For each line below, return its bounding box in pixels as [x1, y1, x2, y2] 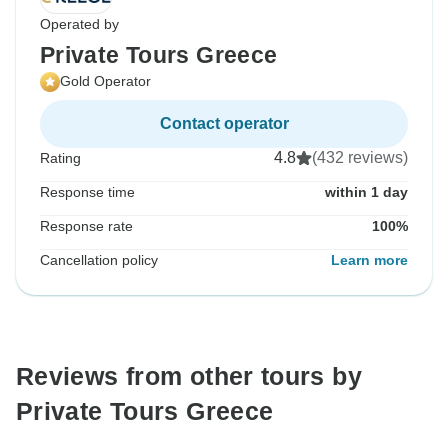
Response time [40, 184, 135, 201]
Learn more [331, 252, 408, 269]
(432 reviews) [312, 149, 408, 167]
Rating [40, 150, 81, 167]
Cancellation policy [40, 252, 158, 269]
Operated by [40, 16, 119, 33]
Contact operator [159, 115, 289, 133]
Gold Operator [60, 73, 151, 90]
